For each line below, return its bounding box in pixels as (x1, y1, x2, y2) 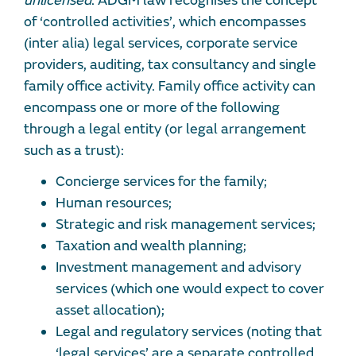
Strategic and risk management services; (56, 215, 315, 234)
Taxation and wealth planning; (56, 237, 246, 256)
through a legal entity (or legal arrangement (24, 120, 306, 139)
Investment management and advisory (56, 258, 301, 277)
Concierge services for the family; (56, 172, 267, 192)
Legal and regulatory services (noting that (56, 323, 322, 342)
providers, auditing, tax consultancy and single (24, 56, 316, 75)
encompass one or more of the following (24, 99, 280, 118)
